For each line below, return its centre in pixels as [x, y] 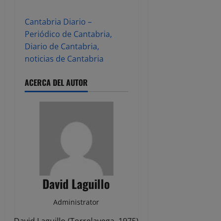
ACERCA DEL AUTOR [56, 82]
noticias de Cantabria [64, 58]
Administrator [76, 202]
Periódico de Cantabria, [68, 34]
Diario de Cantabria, [62, 46]
